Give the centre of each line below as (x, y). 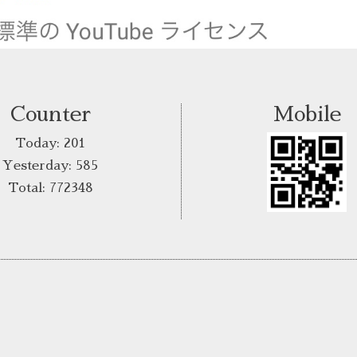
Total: (28, 188)
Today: (40, 143)
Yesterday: (39, 165)
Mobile (307, 114)
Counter (50, 114)
